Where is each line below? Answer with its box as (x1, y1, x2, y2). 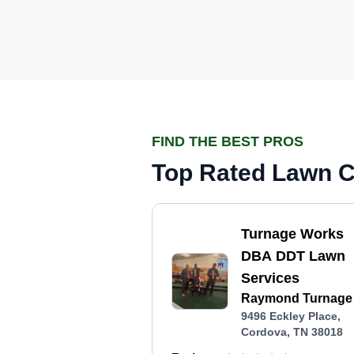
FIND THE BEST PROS (152, 134, 303, 149)
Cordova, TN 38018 (241, 326, 343, 338)
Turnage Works (241, 226, 344, 242)
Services (241, 270, 299, 286)
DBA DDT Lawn (241, 248, 345, 264)
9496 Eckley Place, (241, 310, 341, 322)
